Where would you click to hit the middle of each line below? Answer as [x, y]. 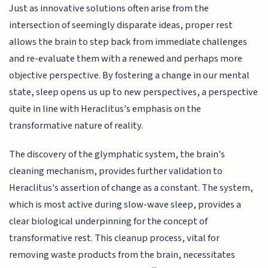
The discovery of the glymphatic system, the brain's [117, 155]
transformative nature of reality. [76, 125]
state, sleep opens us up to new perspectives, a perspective [134, 92]
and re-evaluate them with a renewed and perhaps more [126, 58]
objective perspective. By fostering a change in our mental [130, 75]
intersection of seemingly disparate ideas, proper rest [121, 25]
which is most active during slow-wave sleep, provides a [125, 205]
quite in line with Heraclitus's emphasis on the [105, 109]
